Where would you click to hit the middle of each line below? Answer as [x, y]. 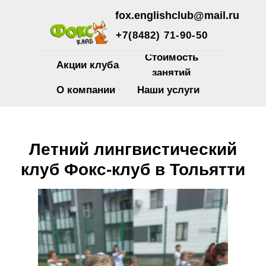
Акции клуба [87, 65]
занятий [171, 72]
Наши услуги [168, 90]
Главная [107, 103]
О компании [85, 90]
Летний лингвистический [133, 149]
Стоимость [171, 57]
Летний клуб [152, 103]
